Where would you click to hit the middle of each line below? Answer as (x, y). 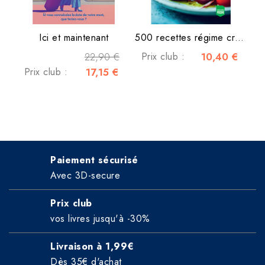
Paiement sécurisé (94, 160)
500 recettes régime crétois (239, 37)
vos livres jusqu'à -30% (100, 218)
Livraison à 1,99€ (92, 246)
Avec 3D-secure (85, 175)
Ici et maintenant (74, 37)
